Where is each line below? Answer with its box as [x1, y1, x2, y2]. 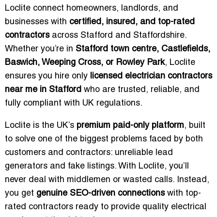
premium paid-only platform [77, 122, 184, 130]
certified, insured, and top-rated [69, 18, 195, 27]
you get [5, 189, 36, 198]
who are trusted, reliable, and [81, 86, 200, 94]
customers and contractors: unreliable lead [5, 149, 173, 157]
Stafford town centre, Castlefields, [76, 45, 210, 54]
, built [184, 122, 205, 130]
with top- [165, 189, 201, 198]
